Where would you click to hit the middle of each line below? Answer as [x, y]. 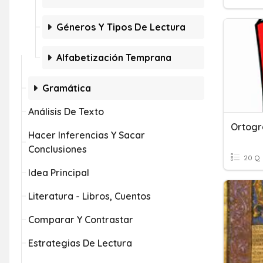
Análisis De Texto [66, 112]
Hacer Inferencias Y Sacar [87, 135]
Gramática [67, 88]
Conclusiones [58, 149]
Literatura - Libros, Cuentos [90, 196]
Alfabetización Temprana [114, 58]
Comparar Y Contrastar [81, 220]
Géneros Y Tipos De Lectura [121, 27]
